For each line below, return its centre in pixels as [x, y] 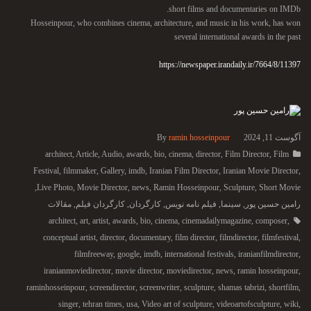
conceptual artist [69, 237]
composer [271, 221]
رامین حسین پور [273, 204]
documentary [150, 237]
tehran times [102, 304]
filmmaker [80, 171]
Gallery [112, 171]
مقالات [60, 204]
